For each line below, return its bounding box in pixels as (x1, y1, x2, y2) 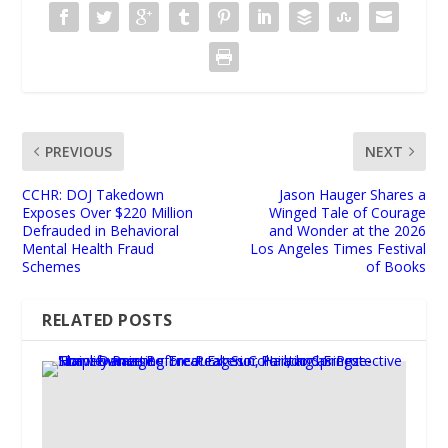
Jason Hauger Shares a (278, 185, 426, 205)
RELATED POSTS (42, 309, 173, 332)
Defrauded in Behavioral (22, 221, 180, 241)
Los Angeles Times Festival (249, 239, 426, 259)
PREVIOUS (45, 142, 113, 162)
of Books (365, 257, 426, 277)
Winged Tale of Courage (268, 203, 426, 223)
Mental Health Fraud (22, 239, 155, 259)
